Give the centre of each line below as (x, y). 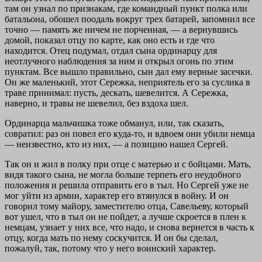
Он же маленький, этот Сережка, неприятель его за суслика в (127, 82)
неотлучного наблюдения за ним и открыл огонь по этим (119, 61)
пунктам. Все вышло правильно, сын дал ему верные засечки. (129, 71)
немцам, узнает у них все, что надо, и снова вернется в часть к (130, 227)
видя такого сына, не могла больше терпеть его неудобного (123, 174)
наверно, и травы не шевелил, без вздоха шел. (96, 103)
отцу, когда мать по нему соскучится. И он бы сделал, (111, 237)
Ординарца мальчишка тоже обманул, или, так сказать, (114, 123)
